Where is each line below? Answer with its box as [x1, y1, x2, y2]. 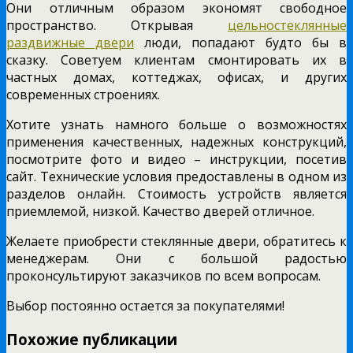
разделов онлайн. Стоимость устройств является [6, 184, 347, 203]
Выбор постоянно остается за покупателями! [6, 296, 284, 314]
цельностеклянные [228, 16, 347, 34]
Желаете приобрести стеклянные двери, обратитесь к [6, 232, 347, 250]
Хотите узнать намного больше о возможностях [6, 115, 347, 133]
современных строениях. [6, 85, 160, 103]
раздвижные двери [6, 33, 134, 51]
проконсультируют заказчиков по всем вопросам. [6, 266, 321, 284]
